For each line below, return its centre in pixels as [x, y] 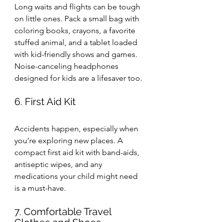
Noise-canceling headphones [67, 66]
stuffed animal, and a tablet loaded [77, 43]
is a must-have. [40, 188]
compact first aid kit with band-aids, [78, 153]
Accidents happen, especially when [77, 129]
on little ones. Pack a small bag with [78, 19]
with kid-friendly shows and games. [77, 55]
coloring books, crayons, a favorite [76, 31]
